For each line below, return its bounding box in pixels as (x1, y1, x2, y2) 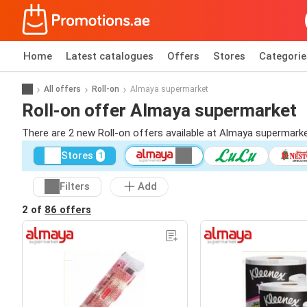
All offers (44, 84, 81, 94)
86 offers (45, 203, 91, 216)
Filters (60, 180, 90, 193)
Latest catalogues (66, 50, 153, 62)
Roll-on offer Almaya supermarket (22, 99, 297, 121)
